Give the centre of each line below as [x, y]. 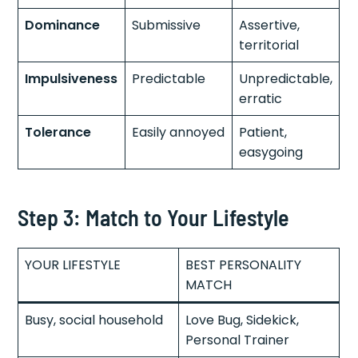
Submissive [167, 25]
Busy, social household [94, 320]
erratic [261, 98]
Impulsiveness [72, 78]
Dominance [63, 25]
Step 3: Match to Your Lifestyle [154, 217]
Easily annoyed [179, 132]
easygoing [271, 152]
